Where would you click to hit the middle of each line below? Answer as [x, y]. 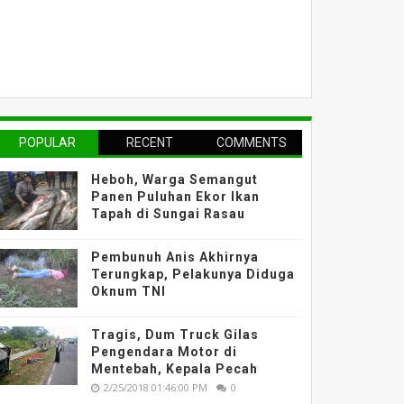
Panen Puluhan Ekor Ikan [176, 197]
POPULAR [48, 142]
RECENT [149, 142]
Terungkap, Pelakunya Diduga [193, 274]
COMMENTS [251, 142]
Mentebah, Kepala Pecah [175, 369]
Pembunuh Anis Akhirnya [175, 257]
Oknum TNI [129, 291]
